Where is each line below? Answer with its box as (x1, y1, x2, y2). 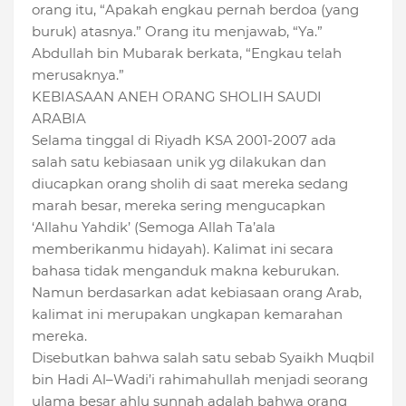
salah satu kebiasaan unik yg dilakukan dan (32, 153, 326, 171)
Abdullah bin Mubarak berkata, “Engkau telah (32, 44, 342, 63)
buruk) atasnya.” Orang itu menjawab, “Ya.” (32, 23, 323, 41)
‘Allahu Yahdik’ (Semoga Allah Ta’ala (32, 218, 275, 237)
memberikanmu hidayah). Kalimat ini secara (32, 240, 333, 258)
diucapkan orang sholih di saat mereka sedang (32, 175, 348, 193)
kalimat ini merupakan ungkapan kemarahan (32, 305, 343, 324)
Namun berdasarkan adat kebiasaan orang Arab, (32, 284, 362, 302)
